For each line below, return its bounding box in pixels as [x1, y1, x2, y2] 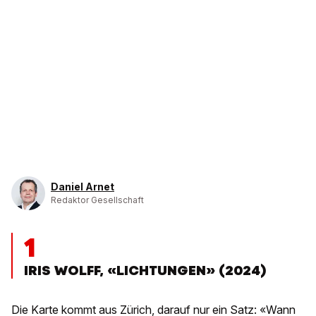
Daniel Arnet [51, 181, 114, 193]
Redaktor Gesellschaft [51, 195, 144, 206]
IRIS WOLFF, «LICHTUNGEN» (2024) [24, 262, 267, 280]
